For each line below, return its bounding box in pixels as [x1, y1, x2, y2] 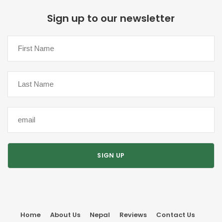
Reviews [119, 210, 147, 220]
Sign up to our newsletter [47, 11, 175, 25]
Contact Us [156, 210, 195, 220]
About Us [50, 210, 80, 220]
